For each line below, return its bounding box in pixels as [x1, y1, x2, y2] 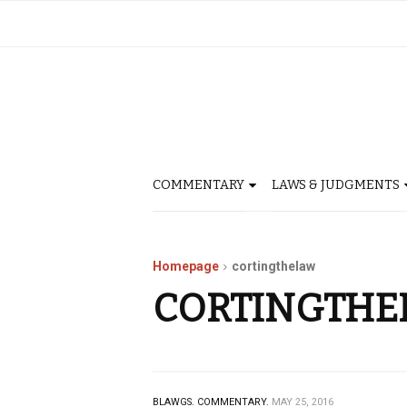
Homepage [153, 259, 219, 273]
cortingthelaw [232, 259, 315, 273]
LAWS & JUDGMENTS [272, 177, 400, 193]
